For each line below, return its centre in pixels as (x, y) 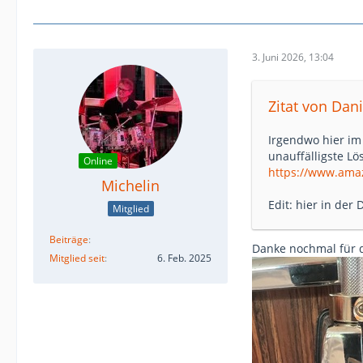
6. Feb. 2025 (184, 258)
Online (98, 161)
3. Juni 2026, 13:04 (293, 57)
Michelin (130, 186)
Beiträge (69, 239)
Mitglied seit (77, 258)
